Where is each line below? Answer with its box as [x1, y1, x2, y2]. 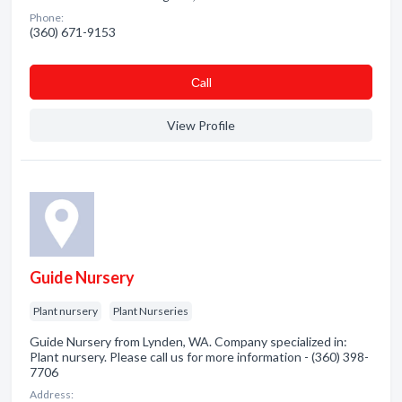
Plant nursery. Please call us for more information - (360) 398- [30, 349, 369, 364]
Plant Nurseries [113, 304, 188, 318]
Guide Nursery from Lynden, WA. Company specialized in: [30, 334, 347, 349]
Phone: [30, 11, 64, 24]
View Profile [167, 118, 235, 133]
